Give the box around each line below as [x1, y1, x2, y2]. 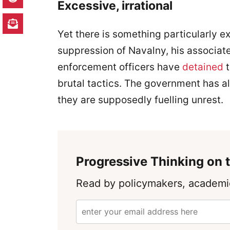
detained [182, 61, 223, 73]
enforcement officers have [57, 61, 182, 73]
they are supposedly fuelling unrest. [57, 94, 223, 106]
